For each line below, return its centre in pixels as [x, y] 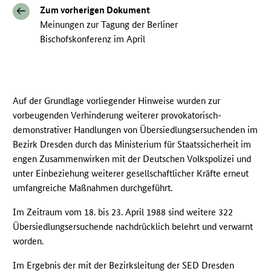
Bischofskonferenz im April [93, 39]
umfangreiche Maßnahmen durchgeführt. [93, 188]
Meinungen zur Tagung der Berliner [109, 25]
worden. [28, 241]
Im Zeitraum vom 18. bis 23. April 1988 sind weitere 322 [123, 212]
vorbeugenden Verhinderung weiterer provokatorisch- [117, 116]
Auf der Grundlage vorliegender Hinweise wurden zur [117, 101]
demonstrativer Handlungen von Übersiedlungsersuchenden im [135, 130]
